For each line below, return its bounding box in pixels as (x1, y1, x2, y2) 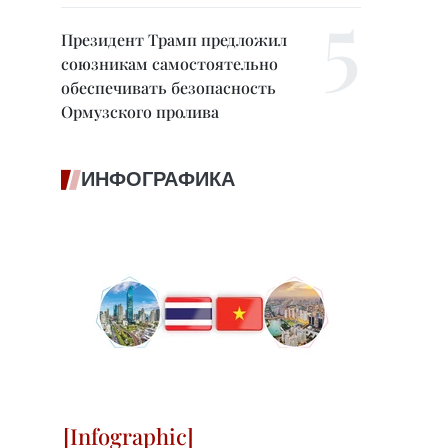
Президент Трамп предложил (61, 29, 287, 50)
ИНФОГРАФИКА (81, 167, 235, 191)
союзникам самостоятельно (61, 53, 278, 74)
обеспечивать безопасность (61, 77, 276, 98)
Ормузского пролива (61, 101, 219, 122)
